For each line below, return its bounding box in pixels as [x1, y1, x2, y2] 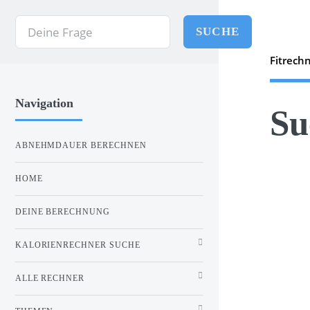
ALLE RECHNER [15, 273, 85, 283]
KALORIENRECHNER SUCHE [15, 239, 141, 250]
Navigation [15, 95, 73, 110]
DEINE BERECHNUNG [15, 206, 111, 217]
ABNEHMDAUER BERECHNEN [15, 140, 147, 150]
